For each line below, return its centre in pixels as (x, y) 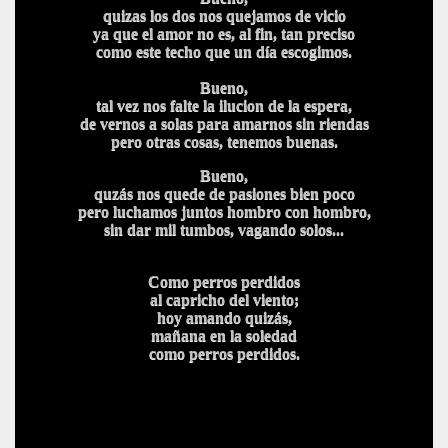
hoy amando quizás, (224, 317)
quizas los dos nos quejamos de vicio (224, 15)
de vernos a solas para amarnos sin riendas (224, 123)
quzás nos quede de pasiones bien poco (224, 193)
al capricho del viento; (224, 299)
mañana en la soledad (224, 335)
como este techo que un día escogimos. (224, 51)
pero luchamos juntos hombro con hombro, (224, 211)
